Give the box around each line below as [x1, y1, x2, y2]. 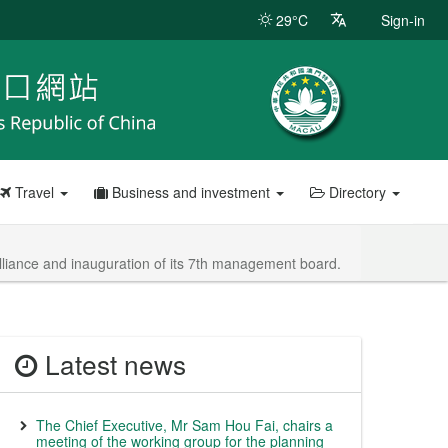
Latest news [38, 345, 186, 383]
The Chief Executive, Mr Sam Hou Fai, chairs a [36, 415, 333, 435]
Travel [10, 182, 58, 202]
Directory [324, 182, 390, 202]
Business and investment [107, 182, 274, 202]
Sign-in [381, 10, 425, 30]
